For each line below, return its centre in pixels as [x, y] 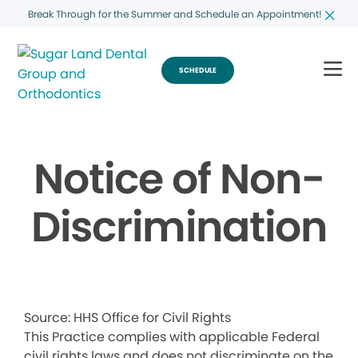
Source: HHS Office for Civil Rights [127, 318]
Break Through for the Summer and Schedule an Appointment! [175, 14]
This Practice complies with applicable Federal [172, 337]
